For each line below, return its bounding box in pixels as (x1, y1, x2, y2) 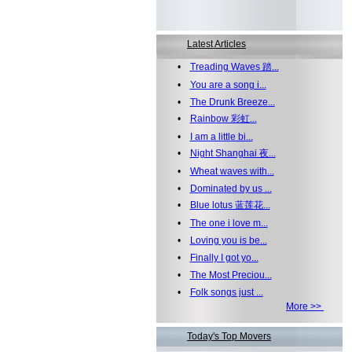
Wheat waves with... (189, 166, 274, 177)
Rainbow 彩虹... (189, 113, 257, 124)
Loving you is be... (189, 235, 267, 246)
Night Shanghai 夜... (189, 148, 276, 159)
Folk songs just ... (189, 287, 263, 298)
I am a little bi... (189, 131, 253, 142)
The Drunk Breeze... (189, 97, 275, 108)
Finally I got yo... (189, 252, 258, 263)
